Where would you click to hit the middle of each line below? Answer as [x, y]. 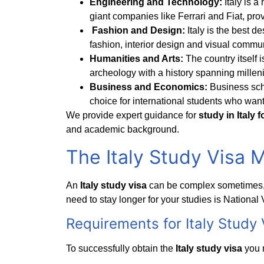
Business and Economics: [150, 87]
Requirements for [126, 223]
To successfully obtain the [121, 248]
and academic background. [123, 129]
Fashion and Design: [140, 30]
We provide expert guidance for [132, 115]
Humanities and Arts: [138, 58]
